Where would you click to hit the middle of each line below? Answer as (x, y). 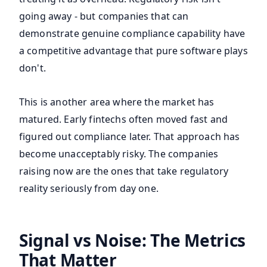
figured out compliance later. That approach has (130, 137)
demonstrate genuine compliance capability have (132, 34)
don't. (32, 68)
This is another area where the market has (117, 102)
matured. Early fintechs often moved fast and (124, 119)
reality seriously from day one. (89, 189)
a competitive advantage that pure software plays (133, 51)
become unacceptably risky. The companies (119, 154)
